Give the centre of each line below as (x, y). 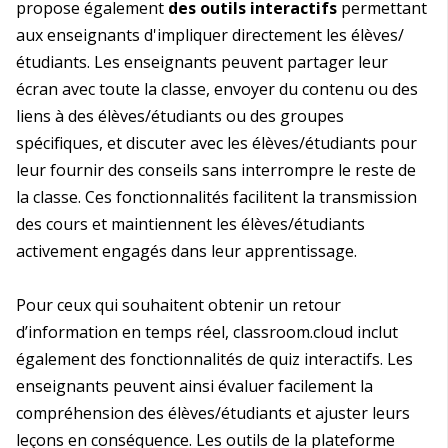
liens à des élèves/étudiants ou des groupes (180, 116)
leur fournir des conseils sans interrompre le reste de (216, 170)
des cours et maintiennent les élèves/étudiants (190, 224)
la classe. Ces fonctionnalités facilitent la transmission (216, 197)
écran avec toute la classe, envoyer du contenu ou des (217, 89)
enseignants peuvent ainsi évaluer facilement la (194, 386)
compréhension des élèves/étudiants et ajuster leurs (213, 413)
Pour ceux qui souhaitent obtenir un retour (178, 305)
